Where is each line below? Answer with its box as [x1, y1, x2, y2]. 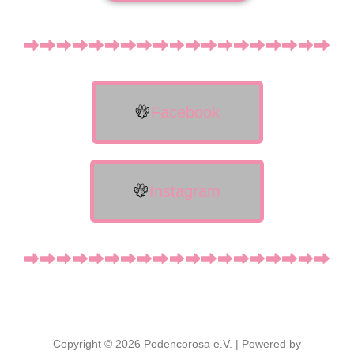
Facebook [150, 104, 220, 122]
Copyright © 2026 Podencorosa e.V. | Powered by [53, 337, 301, 351]
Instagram [149, 183, 220, 201]
